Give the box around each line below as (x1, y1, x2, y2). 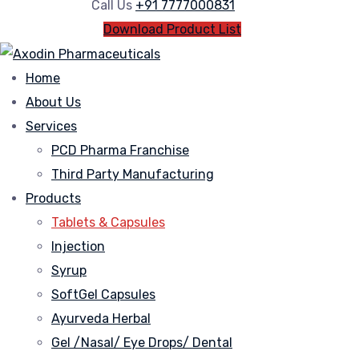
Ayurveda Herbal (51, 310, 151, 326)
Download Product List (103, 22, 241, 37)
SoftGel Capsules (51, 286, 155, 302)
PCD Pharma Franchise (51, 142, 189, 158)
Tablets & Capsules (51, 214, 165, 230)
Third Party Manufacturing (51, 166, 214, 182)
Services (26, 118, 77, 134)
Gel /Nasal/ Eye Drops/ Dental (51, 334, 232, 350)
